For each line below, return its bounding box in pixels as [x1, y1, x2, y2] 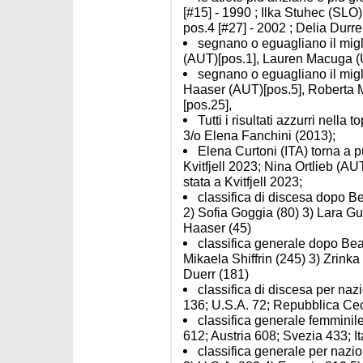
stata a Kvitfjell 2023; [183, 174, 302, 189]
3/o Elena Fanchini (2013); [183, 128, 335, 143]
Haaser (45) [183, 220, 251, 235]
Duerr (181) [183, 267, 249, 281]
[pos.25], [183, 97, 232, 112]
